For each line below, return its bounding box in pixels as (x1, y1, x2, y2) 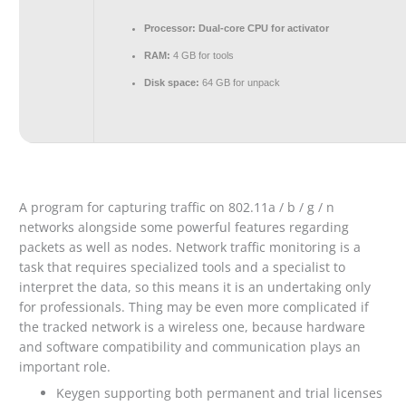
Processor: (144, 22, 197, 34)
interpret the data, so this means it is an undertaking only (19, 278, 372, 296)
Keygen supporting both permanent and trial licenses (56, 384, 383, 402)
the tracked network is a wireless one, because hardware (19, 318, 366, 336)
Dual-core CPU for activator (196, 22, 330, 34)
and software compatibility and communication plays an (19, 338, 362, 356)
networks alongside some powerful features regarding (19, 218, 350, 237)
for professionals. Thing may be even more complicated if (19, 298, 370, 316)
